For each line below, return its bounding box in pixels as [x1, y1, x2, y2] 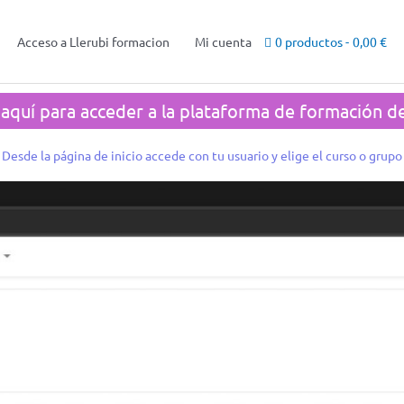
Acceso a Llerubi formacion [17, 33, 170, 50]
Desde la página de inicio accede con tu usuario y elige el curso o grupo [2, 147, 402, 163]
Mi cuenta [195, 33, 252, 50]
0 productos [274, 33, 343, 50]
